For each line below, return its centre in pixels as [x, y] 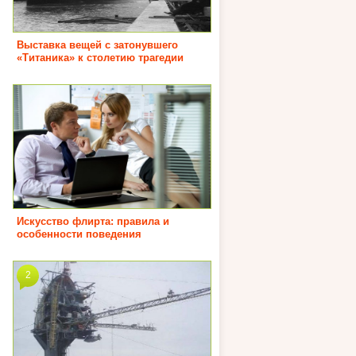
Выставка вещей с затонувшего [97, 44]
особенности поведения [79, 234]
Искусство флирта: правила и [93, 221]
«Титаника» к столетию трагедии [100, 57]
